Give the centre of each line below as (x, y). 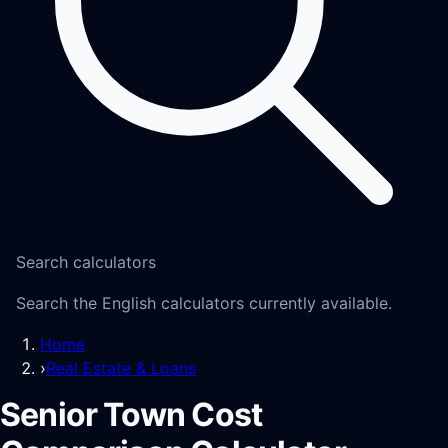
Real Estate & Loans (121, 368)
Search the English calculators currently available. (204, 303)
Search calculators (86, 262)
